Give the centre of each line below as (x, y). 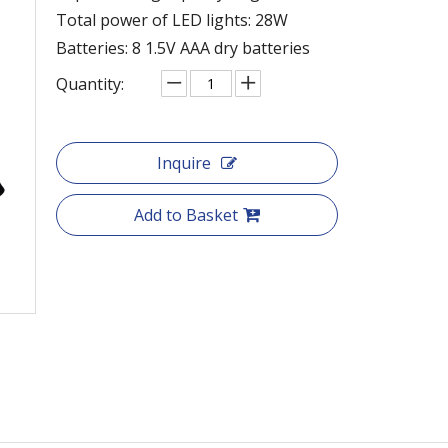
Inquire (184, 162)
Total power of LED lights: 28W (172, 19)
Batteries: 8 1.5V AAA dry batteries (183, 47)
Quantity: (90, 83)
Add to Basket (186, 214)
